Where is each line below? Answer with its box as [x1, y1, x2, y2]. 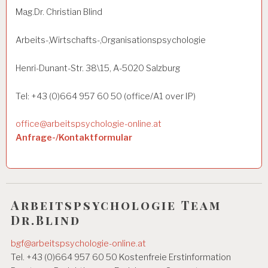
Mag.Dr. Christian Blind [16, 7, 102, 18]
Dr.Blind [11, 211, 81, 228]
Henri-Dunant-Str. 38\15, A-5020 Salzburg [16, 62, 180, 74]
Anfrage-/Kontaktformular [16, 132, 132, 144]
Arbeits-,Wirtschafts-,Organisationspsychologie [16, 35, 206, 46]
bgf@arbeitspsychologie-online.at [11, 238, 147, 249]
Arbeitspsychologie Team [11, 196, 222, 213]
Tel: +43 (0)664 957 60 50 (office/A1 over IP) [16, 90, 196, 102]
